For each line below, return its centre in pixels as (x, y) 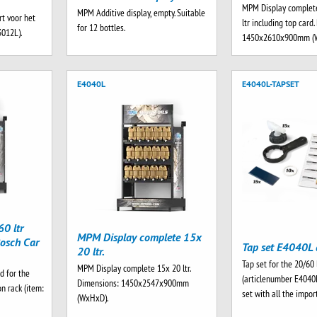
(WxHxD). (92, 298)
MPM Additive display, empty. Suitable (141, 13)
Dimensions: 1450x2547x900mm (133, 283)
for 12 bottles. (101, 28)
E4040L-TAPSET (271, 84)
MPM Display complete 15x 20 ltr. (133, 269)
